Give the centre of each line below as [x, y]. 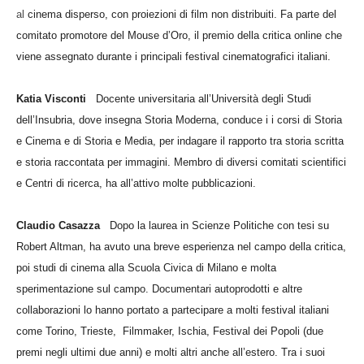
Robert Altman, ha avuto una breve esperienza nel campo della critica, [181, 246]
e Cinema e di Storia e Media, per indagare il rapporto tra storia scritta [180, 141]
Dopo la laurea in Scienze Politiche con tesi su [219, 225]
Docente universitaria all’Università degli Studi [204, 98]
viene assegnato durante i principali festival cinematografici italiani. [173, 56]
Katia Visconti [56, 98]
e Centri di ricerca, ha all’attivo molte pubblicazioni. [136, 183]
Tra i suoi [303, 352]
